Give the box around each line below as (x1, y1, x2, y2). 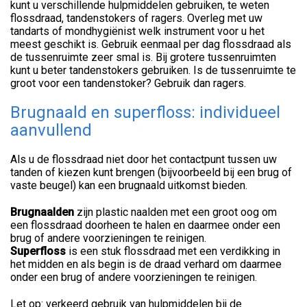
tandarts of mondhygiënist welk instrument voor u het (10, 25, 265, 38)
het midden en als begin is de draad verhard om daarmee (10, 258, 282, 271)
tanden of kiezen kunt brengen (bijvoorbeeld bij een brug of (10, 166, 292, 180)
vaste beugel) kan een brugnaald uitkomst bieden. (10, 179, 247, 193)
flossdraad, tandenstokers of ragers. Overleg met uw (10, 12, 262, 25)
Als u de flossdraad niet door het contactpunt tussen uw (10, 153, 277, 167)
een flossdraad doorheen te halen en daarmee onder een (10, 219, 280, 232)
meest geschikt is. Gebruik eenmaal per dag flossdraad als (10, 38, 291, 51)
